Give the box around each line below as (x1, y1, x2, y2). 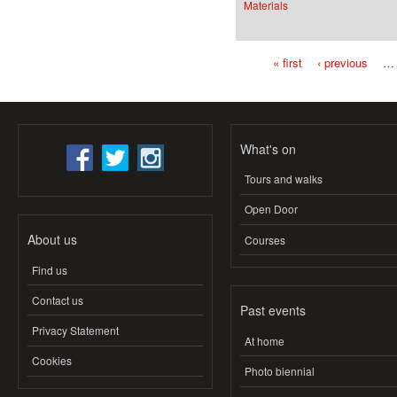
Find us (32, 261, 67, 277)
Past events (240, 301, 306, 320)
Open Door (245, 201, 298, 217)
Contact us (32, 292, 83, 307)
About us (27, 230, 77, 248)
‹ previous (316, 53, 368, 71)
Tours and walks (245, 171, 323, 187)
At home (245, 332, 284, 348)
